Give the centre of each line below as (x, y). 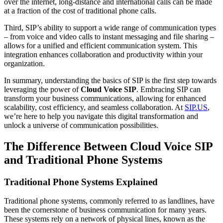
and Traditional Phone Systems (83, 160)
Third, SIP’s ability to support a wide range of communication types (110, 27)
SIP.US (196, 107)
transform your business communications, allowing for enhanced (105, 98)
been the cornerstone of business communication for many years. (105, 210)
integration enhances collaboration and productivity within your (103, 54)
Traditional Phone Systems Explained (81, 182)
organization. (24, 63)
